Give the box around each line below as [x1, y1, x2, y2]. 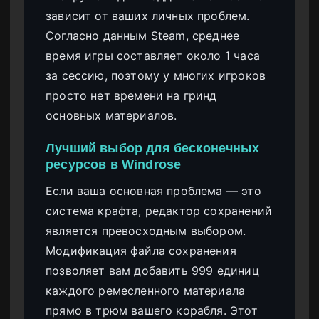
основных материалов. [46, 108, 177, 122]
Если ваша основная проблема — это [46, 184, 261, 199]
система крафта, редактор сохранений [46, 204, 273, 219]
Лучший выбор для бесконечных [46, 140, 259, 155]
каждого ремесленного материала [46, 283, 246, 298]
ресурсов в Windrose [46, 156, 182, 172]
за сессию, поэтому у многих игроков [46, 68, 266, 83]
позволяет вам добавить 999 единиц [46, 263, 259, 278]
